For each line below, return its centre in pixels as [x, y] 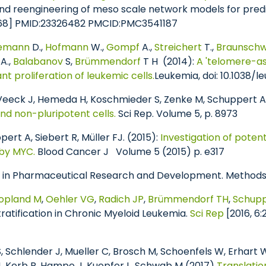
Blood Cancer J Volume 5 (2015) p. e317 [130, 152]
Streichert [178, 47]
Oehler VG [70, 199]
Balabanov [38, 61]
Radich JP [121, 199]
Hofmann [67, 47]
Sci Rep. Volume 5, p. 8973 [177, 114]
